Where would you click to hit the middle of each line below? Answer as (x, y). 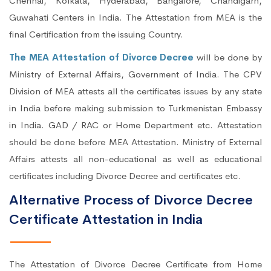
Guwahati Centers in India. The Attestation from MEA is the (135, 18)
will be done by (230, 57)
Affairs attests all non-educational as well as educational (135, 159)
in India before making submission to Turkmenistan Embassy (135, 108)
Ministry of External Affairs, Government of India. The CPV (135, 74)
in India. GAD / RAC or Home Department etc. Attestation (135, 125)
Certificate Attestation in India (106, 220)
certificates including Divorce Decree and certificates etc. (125, 176)
